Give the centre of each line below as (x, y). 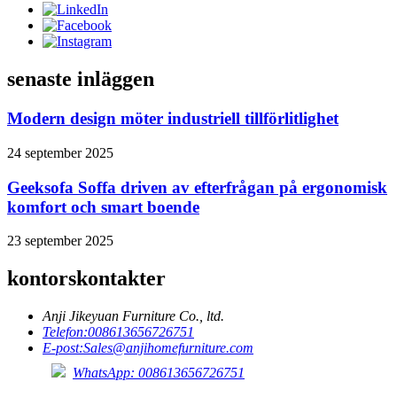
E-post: (63, 348)
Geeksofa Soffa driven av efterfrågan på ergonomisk (197, 187)
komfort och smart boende (103, 206)
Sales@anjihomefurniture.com (168, 348)
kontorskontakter (86, 279)
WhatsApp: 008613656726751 (159, 373)
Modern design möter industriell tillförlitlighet (173, 119)
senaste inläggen (81, 79)
